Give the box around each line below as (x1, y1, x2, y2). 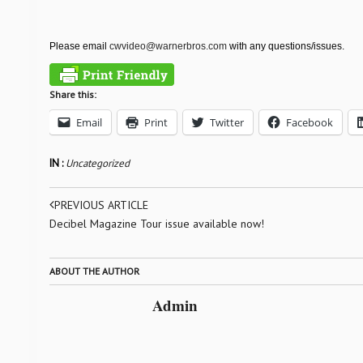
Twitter (209, 115, 244, 130)
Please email (49, 41, 109, 52)
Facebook (285, 115, 333, 130)
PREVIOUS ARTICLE (53, 198, 148, 212)
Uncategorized (65, 156, 130, 170)
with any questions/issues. (226, 41, 344, 52)
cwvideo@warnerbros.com (109, 41, 227, 52)
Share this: (49, 88, 96, 100)
